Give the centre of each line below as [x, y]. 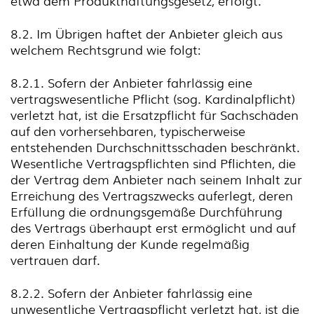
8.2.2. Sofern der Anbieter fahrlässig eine [131, 292]
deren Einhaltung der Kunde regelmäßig [130, 243]
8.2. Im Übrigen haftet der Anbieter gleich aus [146, 33]
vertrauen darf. [55, 259]
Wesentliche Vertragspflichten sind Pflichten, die [153, 163]
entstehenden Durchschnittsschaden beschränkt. [155, 146]
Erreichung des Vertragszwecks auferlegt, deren [152, 195]
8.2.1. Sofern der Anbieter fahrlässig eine [131, 82]
